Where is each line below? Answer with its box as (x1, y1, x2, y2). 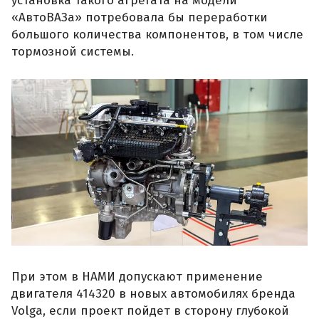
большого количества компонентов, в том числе (11, 27, 303, 43)
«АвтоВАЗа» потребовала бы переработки (11, 10, 268, 26)
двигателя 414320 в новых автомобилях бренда (11, 286, 296, 302)
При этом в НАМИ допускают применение (11, 269, 263, 285)
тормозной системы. (11, 44, 134, 60)
